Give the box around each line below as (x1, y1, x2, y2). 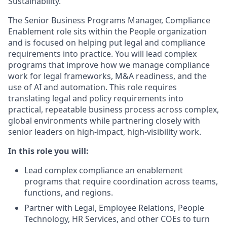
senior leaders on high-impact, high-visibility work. (8, 126, 201, 137)
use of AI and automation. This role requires (8, 82, 177, 93)
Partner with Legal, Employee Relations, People (24, 202, 204, 213)
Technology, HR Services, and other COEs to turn (24, 213, 210, 224)
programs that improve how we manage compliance (8, 59, 210, 70)
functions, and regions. (24, 187, 113, 198)
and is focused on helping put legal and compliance (8, 37, 205, 48)
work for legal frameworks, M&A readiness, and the (8, 70, 207, 82)
